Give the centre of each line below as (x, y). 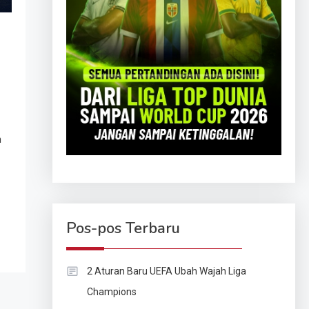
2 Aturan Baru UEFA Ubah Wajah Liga (166, 271)
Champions (111, 292)
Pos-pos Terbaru (123, 229)
